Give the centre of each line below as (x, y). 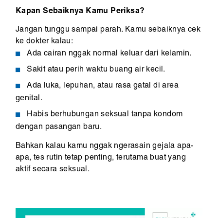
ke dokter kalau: (44, 42)
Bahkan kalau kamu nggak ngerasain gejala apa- (104, 147)
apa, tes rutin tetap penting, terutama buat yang (100, 158)
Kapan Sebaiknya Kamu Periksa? (80, 12)
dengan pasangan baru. (59, 127)
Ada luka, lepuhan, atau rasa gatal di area (103, 86)
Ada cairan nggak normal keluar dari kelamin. (109, 54)
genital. (29, 99)
